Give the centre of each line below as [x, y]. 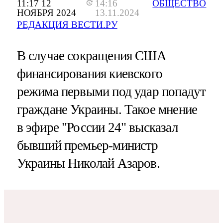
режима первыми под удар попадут [111, 92]
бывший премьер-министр [87, 146]
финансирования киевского [90, 74]
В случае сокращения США [91, 56]
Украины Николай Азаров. [88, 164]
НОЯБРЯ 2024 [46, 13]
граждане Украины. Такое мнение [107, 110]
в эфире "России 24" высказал [97, 128]
